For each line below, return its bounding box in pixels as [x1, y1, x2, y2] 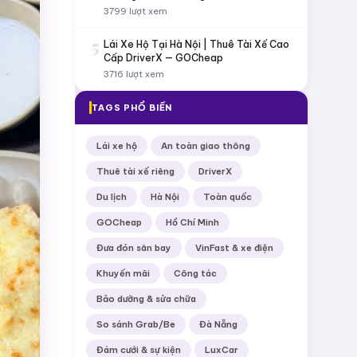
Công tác [174, 268, 217, 279]
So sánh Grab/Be [96, 319, 175, 330]
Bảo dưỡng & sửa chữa [96, 293, 196, 304]
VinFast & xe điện [195, 242, 273, 253]
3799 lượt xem [104, 6, 167, 17]
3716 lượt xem [104, 69, 164, 80]
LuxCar [205, 344, 238, 355]
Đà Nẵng [199, 319, 237, 330]
